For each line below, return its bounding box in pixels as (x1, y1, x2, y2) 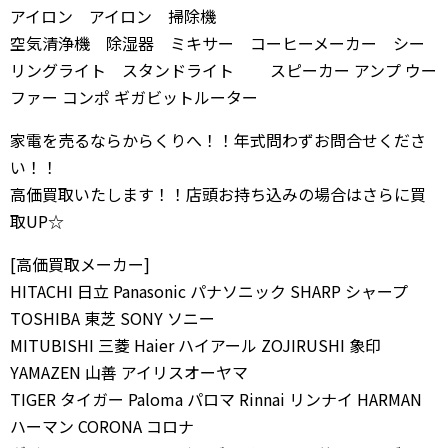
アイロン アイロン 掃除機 (10, 4, 216, 28)
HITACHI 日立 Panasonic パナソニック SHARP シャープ (10, 279, 408, 303)
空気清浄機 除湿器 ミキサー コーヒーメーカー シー (10, 31, 425, 55)
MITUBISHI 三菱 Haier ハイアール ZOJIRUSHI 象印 (10, 333, 381, 357)
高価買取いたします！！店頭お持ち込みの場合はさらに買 (10, 182, 426, 206)
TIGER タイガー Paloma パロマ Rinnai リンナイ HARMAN (10, 387, 422, 411)
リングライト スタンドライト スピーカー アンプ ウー (10, 58, 437, 82)
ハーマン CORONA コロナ (10, 414, 194, 438)
